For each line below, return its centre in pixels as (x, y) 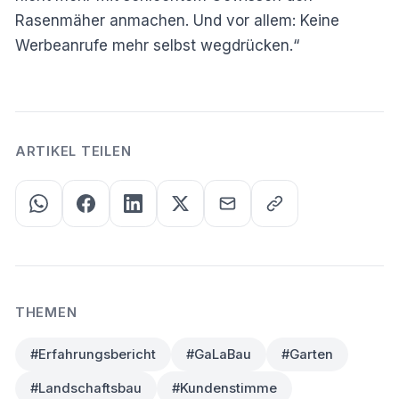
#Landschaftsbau (86, 388)
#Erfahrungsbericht (93, 354)
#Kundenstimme (224, 388)
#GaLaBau (219, 354)
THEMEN (46, 313)
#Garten (307, 354)
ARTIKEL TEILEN (73, 151)
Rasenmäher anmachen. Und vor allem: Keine (177, 21)
